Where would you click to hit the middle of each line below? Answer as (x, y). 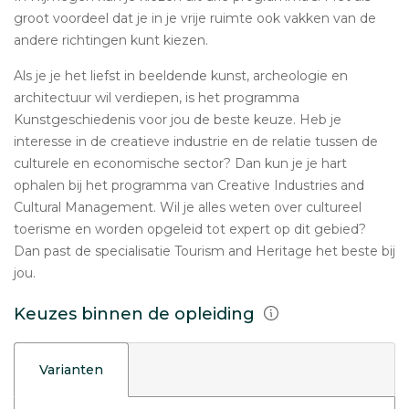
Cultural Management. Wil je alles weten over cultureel (188, 207)
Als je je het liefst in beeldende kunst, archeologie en (181, 76)
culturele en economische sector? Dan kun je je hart (180, 163)
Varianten (71, 370)
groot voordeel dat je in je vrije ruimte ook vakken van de (195, 18)
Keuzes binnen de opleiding (136, 314)
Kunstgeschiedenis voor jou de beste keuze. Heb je (178, 120)
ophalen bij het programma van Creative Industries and (189, 185)
